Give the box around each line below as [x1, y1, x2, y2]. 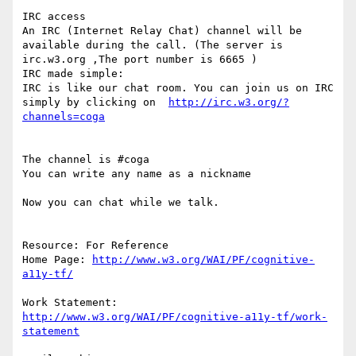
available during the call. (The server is [22, 39, 283, 52]
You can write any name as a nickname [22, 168, 251, 180]
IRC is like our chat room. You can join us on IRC [22, 82, 334, 95]
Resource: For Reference [22, 239, 168, 252]
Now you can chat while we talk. [22, 196, 219, 209]
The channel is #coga [22, 153, 149, 166]
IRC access [22, 10, 86, 23]
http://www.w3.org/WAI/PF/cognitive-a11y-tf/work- [22, 311, 327, 323]
